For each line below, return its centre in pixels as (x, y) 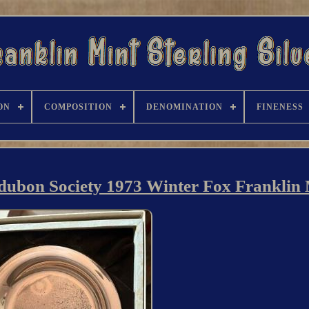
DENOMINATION (185, 107)
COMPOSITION (78, 107)
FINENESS (280, 107)
